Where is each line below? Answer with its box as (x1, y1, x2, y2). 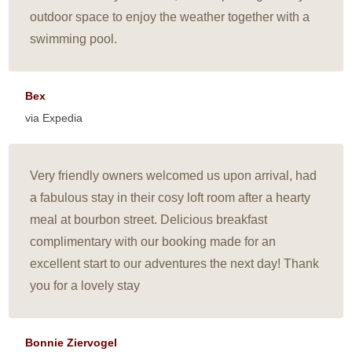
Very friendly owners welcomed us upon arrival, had (30, 169, 317, 183)
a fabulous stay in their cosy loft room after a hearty (30, 191, 311, 205)
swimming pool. (30, 32, 118, 46)
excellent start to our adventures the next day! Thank (30, 257, 320, 271)
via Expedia (25, 112, 83, 125)
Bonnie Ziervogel (25, 337, 118, 350)
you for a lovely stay (30, 279, 141, 293)
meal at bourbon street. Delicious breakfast (30, 213, 268, 227)
